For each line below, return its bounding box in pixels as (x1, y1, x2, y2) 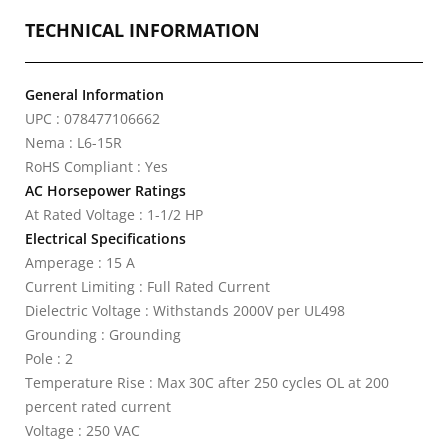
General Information (25, 85, 164, 104)
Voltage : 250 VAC (25, 421, 140, 440)
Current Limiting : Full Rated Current (25, 277, 270, 296)
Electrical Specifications (25, 229, 186, 248)
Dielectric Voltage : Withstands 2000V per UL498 (25, 301, 345, 320)
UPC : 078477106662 (25, 109, 160, 128)
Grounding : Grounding (25, 325, 181, 344)
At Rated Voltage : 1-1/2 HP (25, 205, 203, 224)
